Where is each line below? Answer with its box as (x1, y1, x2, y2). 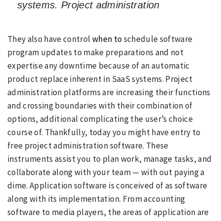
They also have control (7, 34, 92, 44)
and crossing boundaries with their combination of (7, 100, 193, 111)
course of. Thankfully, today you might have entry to (7, 127, 201, 138)
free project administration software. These (7, 140, 169, 151)
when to (92, 34, 122, 44)
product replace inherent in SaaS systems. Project (7, 74, 193, 84)
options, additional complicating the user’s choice (7, 113, 193, 124)
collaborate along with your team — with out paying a (7, 167, 205, 178)
